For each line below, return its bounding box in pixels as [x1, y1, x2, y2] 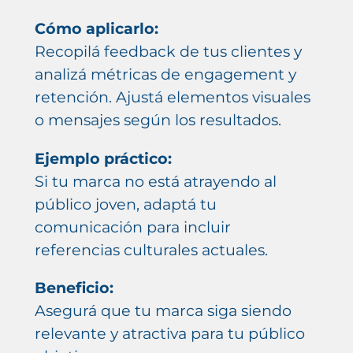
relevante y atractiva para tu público [34, 323, 305, 343]
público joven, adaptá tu [34, 194, 217, 214]
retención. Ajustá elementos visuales [34, 87, 310, 107]
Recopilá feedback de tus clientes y [34, 42, 302, 61]
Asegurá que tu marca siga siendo [34, 300, 292, 320]
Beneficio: [34, 277, 113, 297]
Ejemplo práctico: [34, 148, 172, 168]
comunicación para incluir [34, 217, 231, 236]
